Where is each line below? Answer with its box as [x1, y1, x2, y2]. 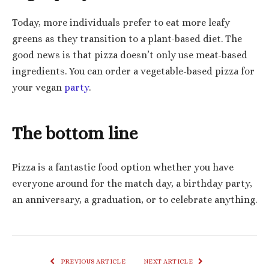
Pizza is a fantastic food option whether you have [12, 162, 234, 173]
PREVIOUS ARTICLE [59, 257, 125, 265]
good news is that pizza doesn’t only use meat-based [12, 49, 247, 61]
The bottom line [12, 122, 138, 144]
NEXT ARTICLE [144, 257, 195, 265]
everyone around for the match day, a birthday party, [12, 178, 252, 189]
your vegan [12, 82, 64, 93]
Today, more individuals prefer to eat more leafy [12, 17, 230, 28]
